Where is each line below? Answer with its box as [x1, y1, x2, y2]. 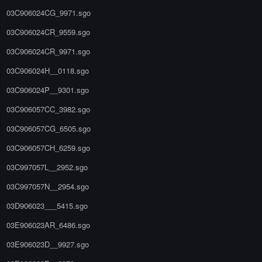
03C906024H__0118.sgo [6, 64, 89, 76]
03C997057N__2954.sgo [6, 180, 89, 192]
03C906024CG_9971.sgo [6, 6, 91, 18]
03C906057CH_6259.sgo [6, 142, 90, 153]
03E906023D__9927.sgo [6, 238, 89, 250]
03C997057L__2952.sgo [6, 161, 88, 173]
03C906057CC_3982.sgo [6, 103, 90, 115]
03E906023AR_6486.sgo [6, 219, 90, 230]
